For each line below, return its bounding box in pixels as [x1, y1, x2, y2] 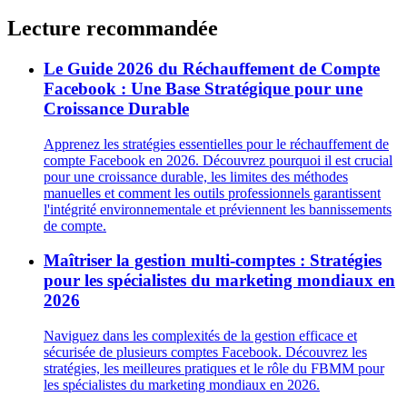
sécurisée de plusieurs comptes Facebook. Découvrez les [44, 344, 367, 361]
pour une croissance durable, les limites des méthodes [44, 168, 348, 184]
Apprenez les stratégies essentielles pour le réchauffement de [44, 135, 389, 152]
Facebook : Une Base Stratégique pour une [44, 78, 362, 98]
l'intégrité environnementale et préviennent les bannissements [44, 201, 392, 217]
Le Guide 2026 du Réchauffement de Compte [44, 58, 380, 78]
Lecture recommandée [7, 16, 218, 41]
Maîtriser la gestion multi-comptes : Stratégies [44, 251, 382, 271]
